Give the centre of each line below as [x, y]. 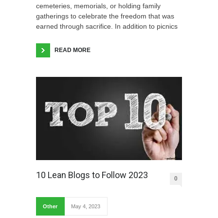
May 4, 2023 [86, 207]
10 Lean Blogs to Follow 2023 [92, 175]
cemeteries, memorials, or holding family [98, 6]
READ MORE [73, 50]
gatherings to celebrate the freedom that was [105, 16]
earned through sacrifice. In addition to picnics [107, 26]
